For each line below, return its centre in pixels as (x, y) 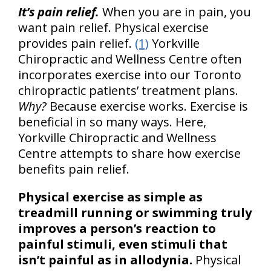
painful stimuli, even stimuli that (123, 244)
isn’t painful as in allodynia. (107, 260)
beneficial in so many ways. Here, (112, 122)
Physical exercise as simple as (110, 197)
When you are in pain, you (175, 12)
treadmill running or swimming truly (135, 213)
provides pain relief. (77, 43)
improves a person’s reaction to (117, 228)
